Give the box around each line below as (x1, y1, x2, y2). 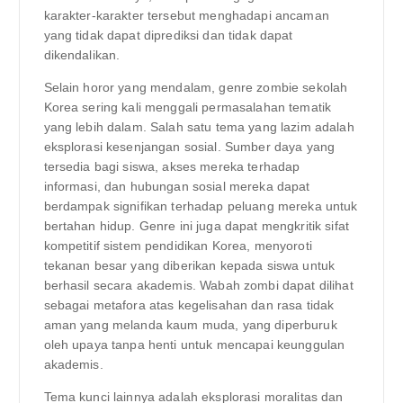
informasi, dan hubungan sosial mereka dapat (43, 179, 310, 194)
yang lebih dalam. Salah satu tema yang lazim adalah (43, 120, 354, 135)
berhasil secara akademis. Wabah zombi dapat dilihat (43, 278, 354, 293)
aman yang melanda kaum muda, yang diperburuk (43, 318, 337, 333)
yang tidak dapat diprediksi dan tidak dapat (43, 27, 293, 42)
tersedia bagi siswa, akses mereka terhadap (43, 159, 300, 175)
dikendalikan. (43, 47, 121, 62)
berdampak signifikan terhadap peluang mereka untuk (43, 199, 358, 214)
